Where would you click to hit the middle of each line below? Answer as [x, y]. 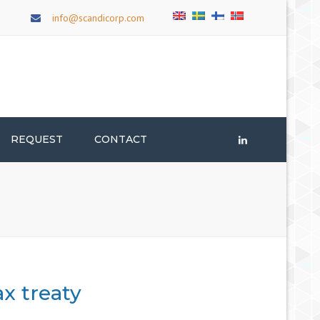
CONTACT [121, 139]
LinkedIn [264, 139]
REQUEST [37, 139]
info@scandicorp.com [98, 18]
